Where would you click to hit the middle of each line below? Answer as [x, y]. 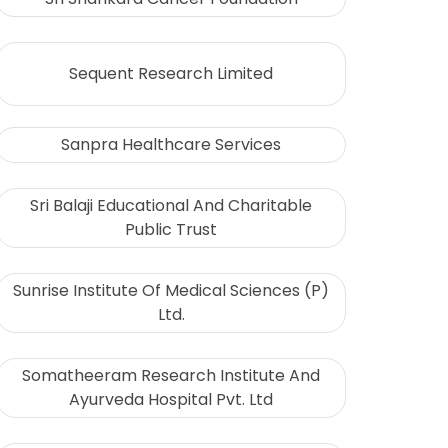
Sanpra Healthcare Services [171, 145]
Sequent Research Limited [171, 73]
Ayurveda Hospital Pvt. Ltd [171, 400]
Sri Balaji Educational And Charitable [171, 206]
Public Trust [171, 230]
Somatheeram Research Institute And [171, 376]
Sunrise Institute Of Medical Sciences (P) [171, 291]
